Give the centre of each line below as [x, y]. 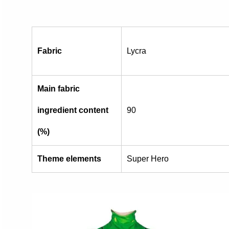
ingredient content [73, 110]
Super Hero [147, 159]
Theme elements [69, 159]
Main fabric [58, 89]
